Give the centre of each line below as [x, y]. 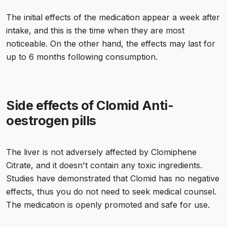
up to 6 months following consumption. [82, 57]
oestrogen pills [51, 121]
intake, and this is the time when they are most [95, 31]
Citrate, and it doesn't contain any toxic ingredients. [104, 165]
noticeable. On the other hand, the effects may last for [111, 44]
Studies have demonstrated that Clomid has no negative [113, 179]
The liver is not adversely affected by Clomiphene [101, 152]
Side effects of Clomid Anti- [90, 106]
